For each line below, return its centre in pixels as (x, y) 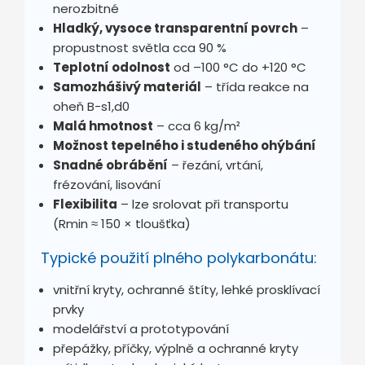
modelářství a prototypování (141, 328)
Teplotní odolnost (112, 67)
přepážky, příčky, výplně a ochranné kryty (176, 348)
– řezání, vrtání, (215, 165)
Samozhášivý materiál (127, 86)
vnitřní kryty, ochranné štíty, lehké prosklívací (187, 289)
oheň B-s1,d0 (91, 106)
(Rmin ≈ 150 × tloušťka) (122, 223)
